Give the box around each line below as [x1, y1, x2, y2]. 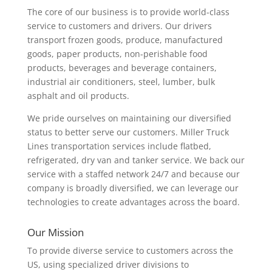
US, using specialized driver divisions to [27, 259, 189, 270]
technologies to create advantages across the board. [27, 196, 240, 208]
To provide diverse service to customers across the [27, 245, 233, 256]
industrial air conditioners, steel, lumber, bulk [27, 76, 215, 87]
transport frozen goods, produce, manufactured [27, 34, 223, 46]
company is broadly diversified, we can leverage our [27, 182, 239, 194]
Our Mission [27, 225, 84, 239]
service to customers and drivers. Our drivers [27, 20, 212, 32]
